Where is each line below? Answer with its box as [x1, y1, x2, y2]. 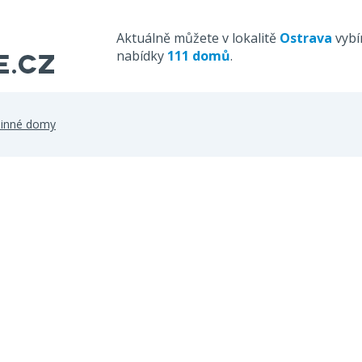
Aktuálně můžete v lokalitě [116, 29, 280, 47]
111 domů [167, 47, 230, 65]
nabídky [116, 47, 167, 65]
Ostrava [280, 29, 332, 47]
